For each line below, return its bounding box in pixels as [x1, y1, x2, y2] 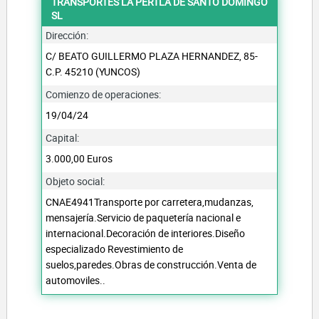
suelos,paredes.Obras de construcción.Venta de [46, 257, 257, 271]
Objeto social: [46, 174, 105, 188]
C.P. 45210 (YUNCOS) [46, 64, 141, 78]
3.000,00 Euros [46, 151, 113, 165]
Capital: [46, 130, 80, 145]
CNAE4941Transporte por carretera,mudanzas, [46, 194, 254, 209]
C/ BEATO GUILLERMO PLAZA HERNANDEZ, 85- [46, 48, 258, 63]
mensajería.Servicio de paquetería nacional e [46, 210, 241, 224]
